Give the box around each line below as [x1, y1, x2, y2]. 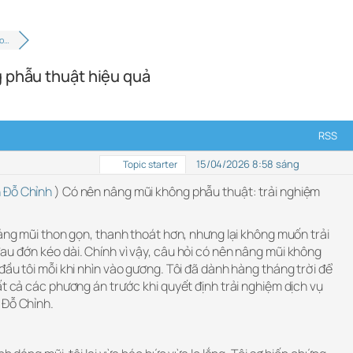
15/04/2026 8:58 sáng [195, 156, 299, 171]
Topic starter [121, 157, 177, 171]
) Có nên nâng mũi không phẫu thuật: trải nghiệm [52, 182, 321, 200]
